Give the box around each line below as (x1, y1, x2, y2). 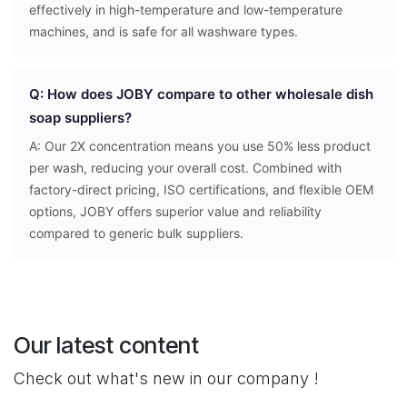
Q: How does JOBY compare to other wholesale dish (29, 85, 373, 104)
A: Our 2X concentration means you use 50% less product (29, 138, 371, 154)
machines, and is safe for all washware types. (29, 24, 298, 40)
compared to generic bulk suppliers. (29, 225, 243, 242)
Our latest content (14, 332, 199, 360)
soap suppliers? (29, 109, 132, 127)
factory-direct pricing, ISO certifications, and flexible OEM (29, 182, 373, 198)
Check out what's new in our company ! (14, 369, 319, 389)
